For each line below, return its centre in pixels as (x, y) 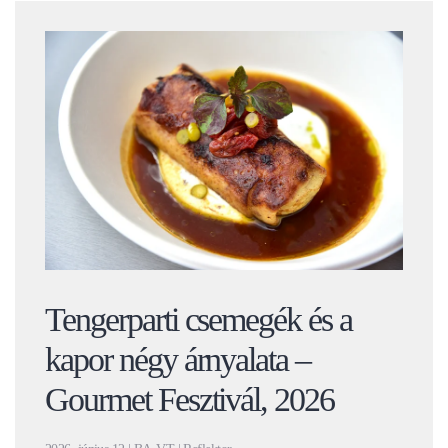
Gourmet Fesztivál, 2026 (190, 399)
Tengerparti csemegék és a (198, 319)
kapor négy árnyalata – (178, 359)
